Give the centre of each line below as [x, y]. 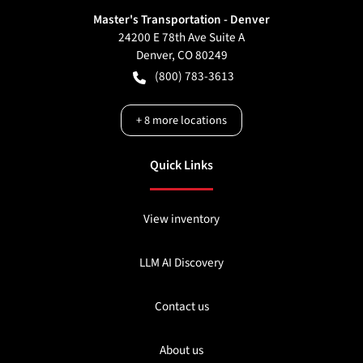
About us [181, 350]
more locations [188, 121]
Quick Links [181, 166]
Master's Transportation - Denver [181, 20]
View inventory [181, 219]
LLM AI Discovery [181, 263]
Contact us [181, 307]
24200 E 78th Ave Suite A [181, 38]
